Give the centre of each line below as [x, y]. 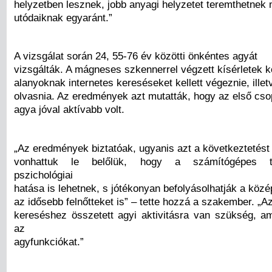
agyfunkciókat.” [49, 241]
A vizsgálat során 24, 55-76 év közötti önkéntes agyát [136, 56]
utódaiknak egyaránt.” [63, 18]
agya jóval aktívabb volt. [69, 110]
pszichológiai [43, 175]
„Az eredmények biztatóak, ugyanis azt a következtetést [142, 148]
